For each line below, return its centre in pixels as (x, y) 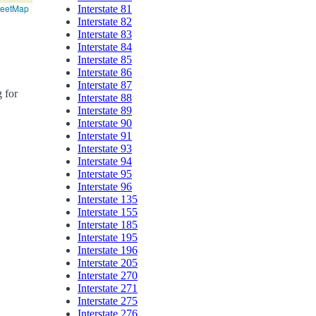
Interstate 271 (108, 288)
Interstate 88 (105, 97)
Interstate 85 (105, 59)
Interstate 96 (105, 186)
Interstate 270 (108, 275)
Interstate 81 (105, 8)
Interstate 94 (105, 161)
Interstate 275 (108, 300)
